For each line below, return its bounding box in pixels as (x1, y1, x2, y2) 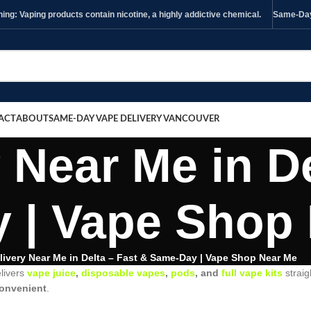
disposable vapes (81, 267, 165, 278)
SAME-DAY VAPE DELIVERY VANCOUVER (49, 115, 219, 124)
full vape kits (221, 267, 283, 278)
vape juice (24, 267, 76, 278)
